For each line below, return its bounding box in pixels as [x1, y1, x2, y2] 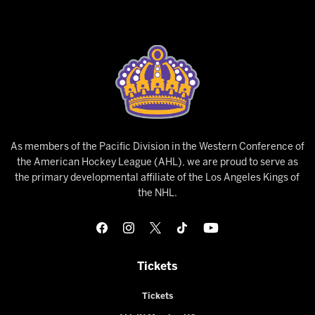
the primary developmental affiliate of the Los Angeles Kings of [15, 174, 300, 184]
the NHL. [137, 189, 177, 199]
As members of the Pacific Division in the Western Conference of [10, 143, 304, 153]
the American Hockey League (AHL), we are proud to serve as [16, 158, 298, 168]
